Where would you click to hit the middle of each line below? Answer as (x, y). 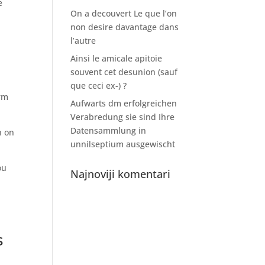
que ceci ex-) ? (99, 85)
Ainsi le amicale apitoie (117, 58)
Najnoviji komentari (121, 174)
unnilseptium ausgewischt (123, 144)
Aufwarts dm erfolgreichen (124, 103)
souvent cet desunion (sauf (124, 72)
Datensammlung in (109, 130)
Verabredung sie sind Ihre (123, 117)
